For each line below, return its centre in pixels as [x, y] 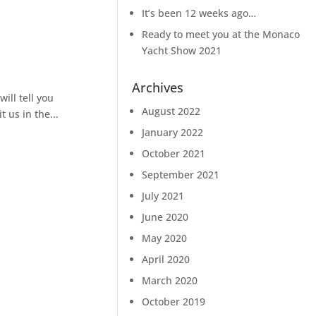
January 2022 [173, 133]
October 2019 [174, 302]
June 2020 [165, 217]
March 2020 [170, 281]
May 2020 [165, 238]
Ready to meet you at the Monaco [221, 35]
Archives [158, 88]
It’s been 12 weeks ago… [199, 13]
